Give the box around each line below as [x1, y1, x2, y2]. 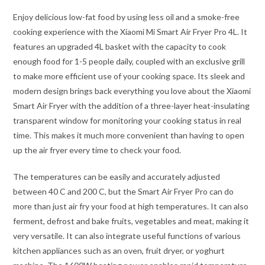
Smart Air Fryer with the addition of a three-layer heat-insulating [13, 100, 250, 111]
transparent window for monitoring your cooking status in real [13, 115, 242, 125]
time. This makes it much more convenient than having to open [13, 130, 245, 140]
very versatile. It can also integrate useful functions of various [13, 230, 241, 241]
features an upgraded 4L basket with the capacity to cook [13, 41, 227, 51]
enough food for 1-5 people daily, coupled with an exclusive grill [13, 56, 245, 66]
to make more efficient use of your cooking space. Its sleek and [13, 70, 245, 81]
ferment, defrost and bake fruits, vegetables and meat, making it [13, 215, 250, 226]
